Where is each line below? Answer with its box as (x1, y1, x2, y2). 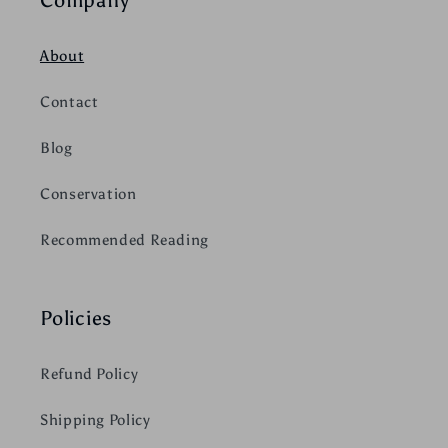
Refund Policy (40, 365, 139, 384)
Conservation (40, 185, 137, 204)
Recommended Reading (40, 231, 209, 250)
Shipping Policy (40, 411, 151, 430)
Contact (40, 93, 99, 112)
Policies (40, 305, 112, 330)
